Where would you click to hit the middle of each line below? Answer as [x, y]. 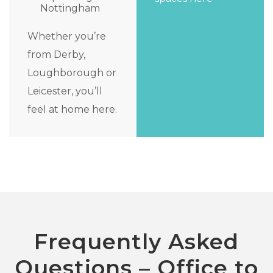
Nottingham [70, 9]
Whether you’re [67, 37]
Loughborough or [72, 73]
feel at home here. [72, 110]
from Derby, [56, 55]
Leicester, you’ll [65, 91]
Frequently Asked [136, 242]
